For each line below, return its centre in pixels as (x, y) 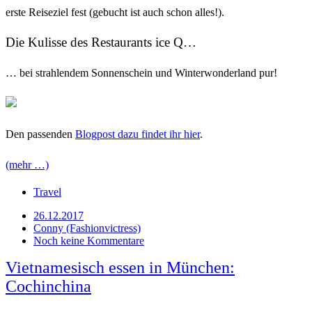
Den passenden (40, 134)
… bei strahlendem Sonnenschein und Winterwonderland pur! (141, 73)
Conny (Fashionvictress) (87, 228)
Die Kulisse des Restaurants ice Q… (101, 42)
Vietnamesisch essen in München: (120, 268)
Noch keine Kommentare (89, 241)
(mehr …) (27, 165)
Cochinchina (48, 287)
